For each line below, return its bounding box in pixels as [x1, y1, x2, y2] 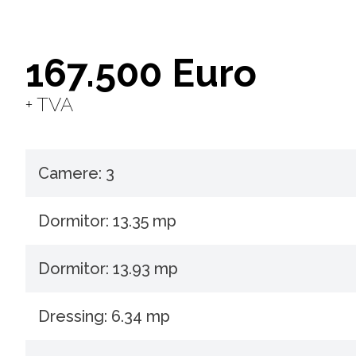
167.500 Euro [25, 51, 257, 96]
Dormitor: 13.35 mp [38, 211, 176, 231]
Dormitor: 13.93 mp [38, 259, 178, 279]
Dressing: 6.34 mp [38, 307, 170, 327]
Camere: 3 [38, 164, 114, 184]
